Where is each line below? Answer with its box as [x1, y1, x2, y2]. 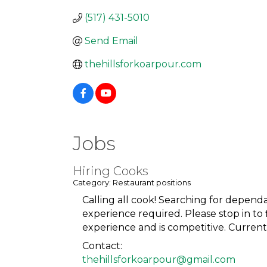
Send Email [85, 35, 138, 47]
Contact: [82, 240, 122, 252]
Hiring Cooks [73, 164, 148, 179]
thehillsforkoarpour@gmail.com [82, 254, 235, 266]
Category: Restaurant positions [73, 178, 191, 188]
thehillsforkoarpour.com [85, 58, 201, 70]
